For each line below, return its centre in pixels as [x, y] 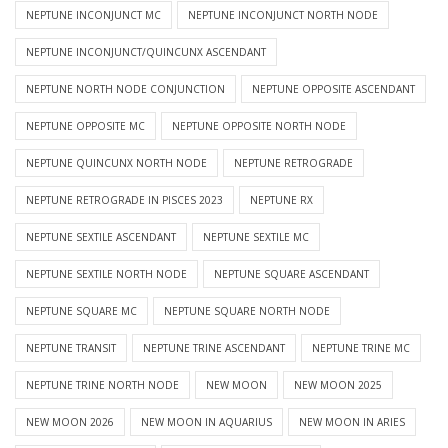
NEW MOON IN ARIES [352, 422]
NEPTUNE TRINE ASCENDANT [214, 348]
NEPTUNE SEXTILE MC [256, 237]
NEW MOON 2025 [338, 385]
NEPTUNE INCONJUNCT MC [93, 15]
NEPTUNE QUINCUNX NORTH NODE [116, 163]
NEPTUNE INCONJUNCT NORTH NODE [283, 15]
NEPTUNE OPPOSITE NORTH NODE [259, 126]
